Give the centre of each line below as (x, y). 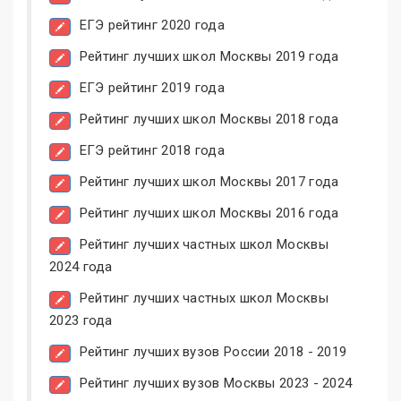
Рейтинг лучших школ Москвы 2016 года (209, 213)
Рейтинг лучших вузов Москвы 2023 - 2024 (216, 384)
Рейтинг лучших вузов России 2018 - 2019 (213, 352)
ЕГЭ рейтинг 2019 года (152, 88)
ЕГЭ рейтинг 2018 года (152, 151)
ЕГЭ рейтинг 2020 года (152, 26)
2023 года (81, 321)
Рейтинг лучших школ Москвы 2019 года (209, 57)
